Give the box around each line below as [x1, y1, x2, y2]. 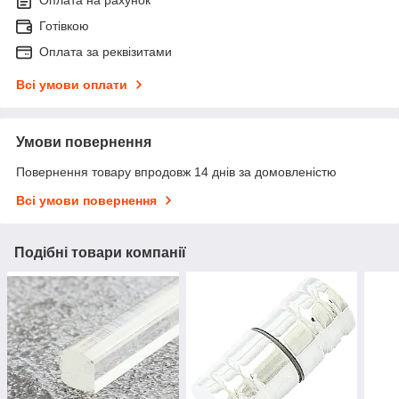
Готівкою [39, 18, 89, 33]
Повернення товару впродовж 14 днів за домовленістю [16, 164, 337, 179]
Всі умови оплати [16, 77, 127, 92]
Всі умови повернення [16, 192, 157, 208]
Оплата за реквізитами [39, 44, 172, 59]
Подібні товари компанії [14, 244, 186, 260]
